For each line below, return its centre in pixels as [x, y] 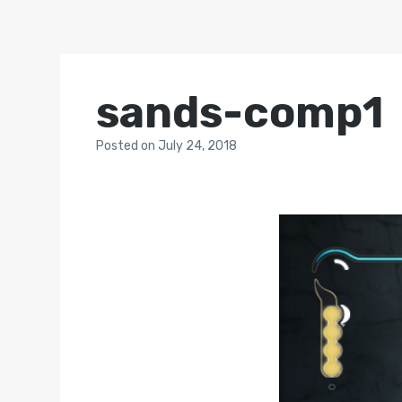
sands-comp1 [240, 113]
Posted [119, 146]
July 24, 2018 [198, 146]
